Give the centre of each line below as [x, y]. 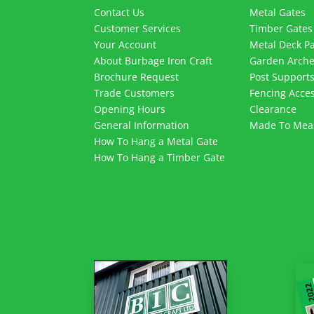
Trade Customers [135, 93]
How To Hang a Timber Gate [160, 157]
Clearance [273, 109]
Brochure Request [137, 76]
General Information [142, 125]
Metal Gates [277, 12]
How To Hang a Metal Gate [156, 141]
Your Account [125, 44]
